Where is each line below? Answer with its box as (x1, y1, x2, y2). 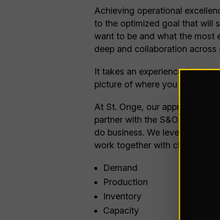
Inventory (103, 191, 141, 201)
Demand (103, 163, 137, 173)
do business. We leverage (94, 127, 200, 137)
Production (103, 177, 148, 187)
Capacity (103, 205, 139, 216)
